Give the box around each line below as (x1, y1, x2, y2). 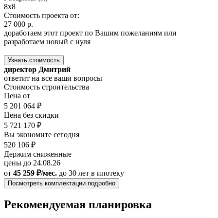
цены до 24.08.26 (4, 158, 60, 167)
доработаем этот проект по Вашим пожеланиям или (4, 28, 177, 37)
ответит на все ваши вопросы (4, 73, 102, 82)
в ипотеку (91, 168, 124, 177)
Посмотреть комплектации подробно (8, 179, 115, 187)
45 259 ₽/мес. (13, 168, 57, 177)
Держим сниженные (4, 149, 72, 158)
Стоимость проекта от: (4, 11, 79, 19)
